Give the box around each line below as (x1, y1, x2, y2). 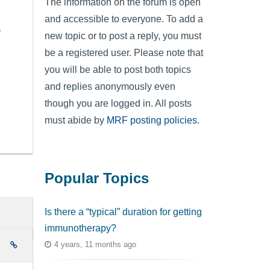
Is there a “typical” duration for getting (45, 206, 202, 217)
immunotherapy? (45, 222, 116, 233)
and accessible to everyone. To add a (45, 13, 203, 24)
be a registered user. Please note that (45, 47, 203, 58)
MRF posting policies (107, 115, 197, 125)
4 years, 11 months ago (54, 240, 136, 250)
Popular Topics (45, 170, 149, 187)
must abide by (45, 115, 107, 125)
